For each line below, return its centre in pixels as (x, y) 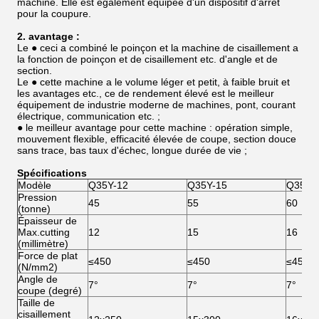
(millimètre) (43, 244)
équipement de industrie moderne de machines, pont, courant (156, 105)
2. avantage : (48, 36)
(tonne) (34, 209)
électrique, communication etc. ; (89, 116)
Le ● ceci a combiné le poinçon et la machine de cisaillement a (158, 48)
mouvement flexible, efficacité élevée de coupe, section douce (157, 139)
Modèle (35, 185)
